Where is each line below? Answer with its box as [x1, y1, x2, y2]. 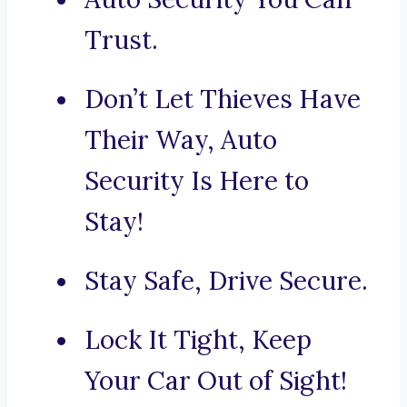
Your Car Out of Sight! [84, 364, 347, 398]
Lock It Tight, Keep [84, 323, 312, 357]
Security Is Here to [84, 164, 309, 198]
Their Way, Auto [84, 124, 277, 157]
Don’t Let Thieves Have [84, 83, 361, 116]
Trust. [84, 24, 158, 57]
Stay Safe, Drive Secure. [84, 264, 368, 298]
